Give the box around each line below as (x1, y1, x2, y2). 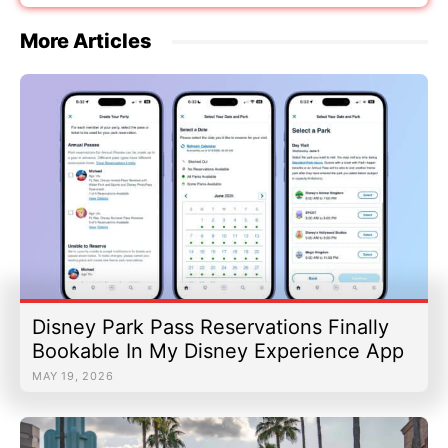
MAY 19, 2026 (32, 368, 114, 383)
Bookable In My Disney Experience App (32, 338, 404, 363)
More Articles (20, 29, 152, 54)
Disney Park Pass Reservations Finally (32, 314, 389, 339)
